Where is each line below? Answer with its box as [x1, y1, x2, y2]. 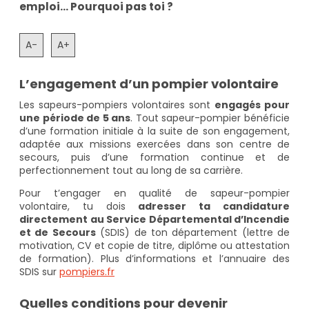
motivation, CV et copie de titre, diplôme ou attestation [19, 239, 290, 253]
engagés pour [215, 98, 290, 112]
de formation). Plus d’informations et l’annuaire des [19, 252, 290, 266]
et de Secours [19, 226, 96, 240]
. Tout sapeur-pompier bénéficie [130, 111, 290, 126]
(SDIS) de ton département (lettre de [95, 226, 290, 240]
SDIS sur [19, 265, 59, 279]
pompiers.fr [59, 265, 114, 279]
